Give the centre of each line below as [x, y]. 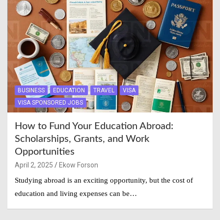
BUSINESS [31, 90]
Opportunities [45, 151]
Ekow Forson [79, 165]
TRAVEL [104, 90]
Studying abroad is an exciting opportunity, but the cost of [104, 180]
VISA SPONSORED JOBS [50, 102]
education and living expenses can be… [76, 193]
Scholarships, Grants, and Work [82, 139]
